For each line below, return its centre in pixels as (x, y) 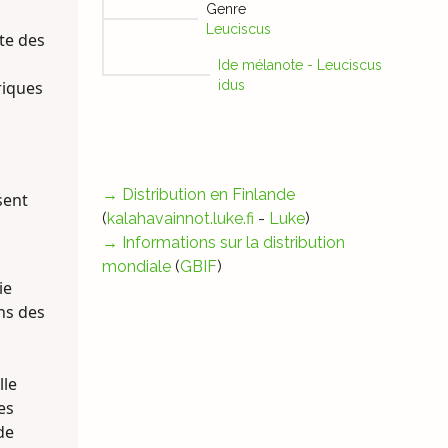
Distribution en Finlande (208, 195)
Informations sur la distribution (233, 243)
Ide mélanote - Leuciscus (299, 65)
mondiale (136, 267)
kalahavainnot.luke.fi (180, 219)
